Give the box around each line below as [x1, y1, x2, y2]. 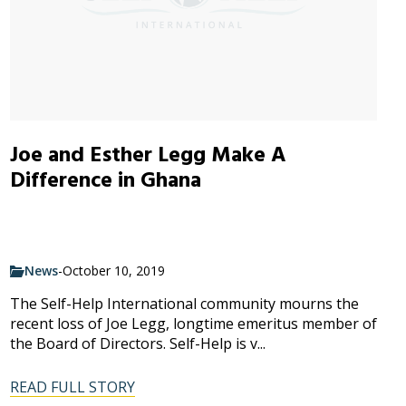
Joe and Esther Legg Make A [9, 139, 286, 170]
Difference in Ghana [9, 164, 201, 196]
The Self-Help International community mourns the [9, 294, 359, 314]
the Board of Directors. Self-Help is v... [9, 333, 266, 354]
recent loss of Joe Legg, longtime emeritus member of [9, 314, 377, 334]
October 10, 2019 [62, 262, 165, 280]
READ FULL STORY [9, 377, 135, 398]
